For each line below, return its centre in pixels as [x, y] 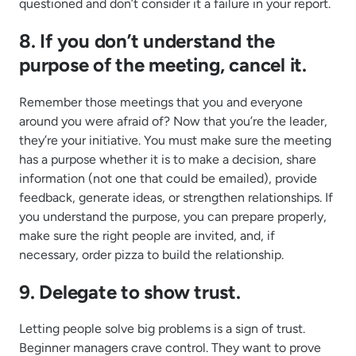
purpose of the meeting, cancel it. [163, 64]
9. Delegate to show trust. [130, 292]
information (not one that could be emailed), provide [168, 178]
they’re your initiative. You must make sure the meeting [175, 140]
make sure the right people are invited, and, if [147, 235]
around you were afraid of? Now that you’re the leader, [173, 121]
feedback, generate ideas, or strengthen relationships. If [176, 197]
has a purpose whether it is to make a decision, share [168, 159]
